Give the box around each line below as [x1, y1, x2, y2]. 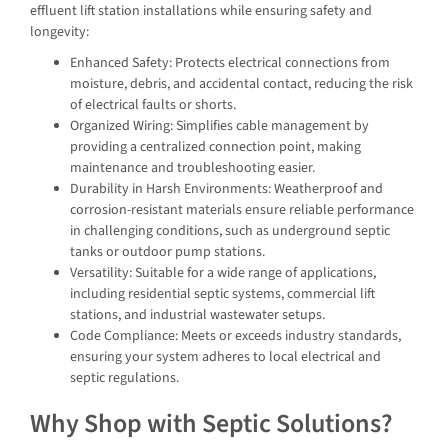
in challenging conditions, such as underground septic [70, 221, 390, 242]
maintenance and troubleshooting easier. [70, 158, 315, 179]
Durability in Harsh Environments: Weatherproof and [70, 179, 383, 200]
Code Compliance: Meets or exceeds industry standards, [70, 326, 401, 347]
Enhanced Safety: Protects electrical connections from [70, 53, 390, 74]
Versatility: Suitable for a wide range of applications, [70, 263, 376, 284]
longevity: [30, 21, 89, 42]
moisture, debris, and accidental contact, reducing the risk [70, 74, 413, 95]
